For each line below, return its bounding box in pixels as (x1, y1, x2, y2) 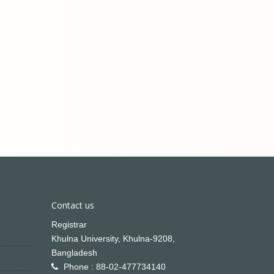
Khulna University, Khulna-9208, (51, 233, 175, 243)
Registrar (51, 219, 87, 229)
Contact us (51, 199, 94, 211)
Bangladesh (51, 247, 97, 257)
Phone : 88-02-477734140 (63, 261, 166, 272)
